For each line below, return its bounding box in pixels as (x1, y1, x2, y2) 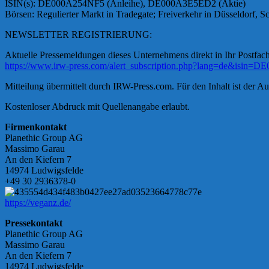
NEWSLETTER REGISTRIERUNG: (5, 29, 152, 40)
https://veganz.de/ (5, 198, 71, 208)
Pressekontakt (5, 218, 62, 229)
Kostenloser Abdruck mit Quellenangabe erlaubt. (5, 101, 190, 112)
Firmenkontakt (5, 122, 67, 133)
